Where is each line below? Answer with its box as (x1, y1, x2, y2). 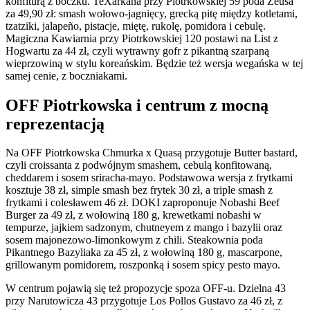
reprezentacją (6, 114, 104, 133)
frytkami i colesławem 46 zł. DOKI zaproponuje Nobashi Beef (6, 197, 280, 209)
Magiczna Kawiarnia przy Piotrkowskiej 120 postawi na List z (6, 32, 278, 44)
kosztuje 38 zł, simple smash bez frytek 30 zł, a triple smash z (6, 184, 273, 197)
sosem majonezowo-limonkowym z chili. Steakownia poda (6, 234, 263, 246)
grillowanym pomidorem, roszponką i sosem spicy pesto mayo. (6, 259, 280, 271)
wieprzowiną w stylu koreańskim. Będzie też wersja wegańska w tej (6, 57, 303, 69)
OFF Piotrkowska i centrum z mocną (6, 95, 268, 114)
